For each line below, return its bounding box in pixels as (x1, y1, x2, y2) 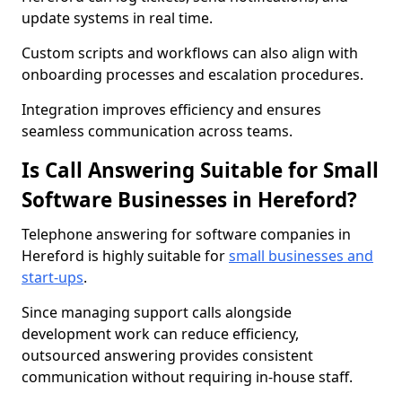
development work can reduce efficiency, (22, 324, 299, 344)
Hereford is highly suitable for (22, 246, 229, 266)
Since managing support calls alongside (22, 302, 292, 322)
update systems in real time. (22, 8, 213, 28)
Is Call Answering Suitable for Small (22, 156, 379, 184)
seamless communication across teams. (22, 121, 293, 141)
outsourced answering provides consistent (22, 345, 313, 365)
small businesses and (229, 246, 373, 266)
